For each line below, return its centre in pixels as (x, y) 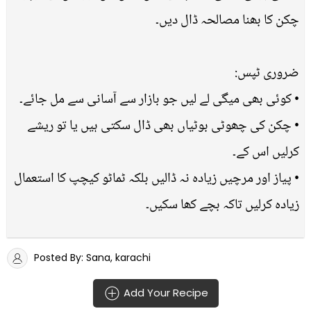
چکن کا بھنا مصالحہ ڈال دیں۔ (227, 20)
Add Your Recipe (164, 292)
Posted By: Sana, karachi (91, 257)
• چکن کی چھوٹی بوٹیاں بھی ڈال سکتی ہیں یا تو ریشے (163, 126)
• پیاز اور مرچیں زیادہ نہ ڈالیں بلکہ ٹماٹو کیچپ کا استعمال (157, 179)
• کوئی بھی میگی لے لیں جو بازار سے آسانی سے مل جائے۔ (159, 100)
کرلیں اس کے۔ (266, 152)
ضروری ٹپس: (267, 73)
